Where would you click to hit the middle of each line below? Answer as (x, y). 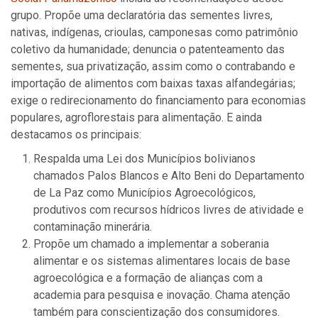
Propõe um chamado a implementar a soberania (151, 244)
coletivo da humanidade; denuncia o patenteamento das (148, 50)
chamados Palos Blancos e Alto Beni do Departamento (169, 176)
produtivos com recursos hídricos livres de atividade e (169, 210)
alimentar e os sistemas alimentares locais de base (162, 261)
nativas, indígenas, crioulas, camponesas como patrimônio (154, 33)
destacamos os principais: (76, 135)
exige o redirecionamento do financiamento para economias (158, 101)
